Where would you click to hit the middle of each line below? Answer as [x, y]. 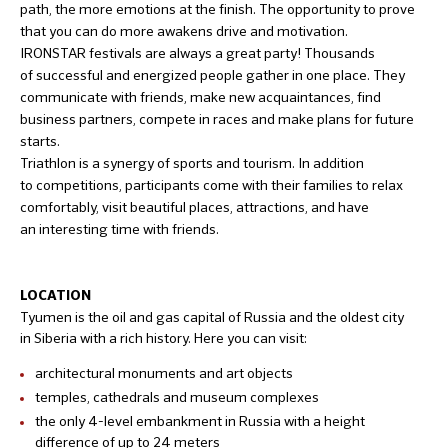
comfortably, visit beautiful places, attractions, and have [194, 206]
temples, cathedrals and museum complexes [177, 396]
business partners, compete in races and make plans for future [217, 118]
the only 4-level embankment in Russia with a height [200, 420]
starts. [40, 140]
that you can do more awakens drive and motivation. [184, 30]
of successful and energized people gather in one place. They [212, 74]
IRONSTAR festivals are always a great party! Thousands [197, 52]
